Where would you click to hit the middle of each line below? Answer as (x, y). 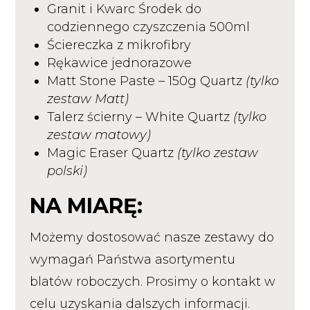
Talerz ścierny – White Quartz (140, 117)
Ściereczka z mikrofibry (119, 45)
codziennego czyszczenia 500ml (148, 27)
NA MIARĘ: (86, 206)
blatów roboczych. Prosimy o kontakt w (152, 281)
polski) (67, 171)
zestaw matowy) (99, 135)
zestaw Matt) (88, 99)
